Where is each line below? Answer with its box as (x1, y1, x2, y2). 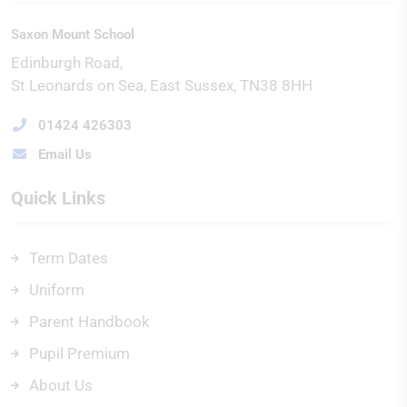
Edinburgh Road (11, 54, 120, 72)
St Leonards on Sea (11, 76, 144, 94)
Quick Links (11, 187, 105, 209)
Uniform (29, 281, 84, 299)
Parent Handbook (29, 313, 150, 331)
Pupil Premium (29, 344, 130, 362)
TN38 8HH (240, 76, 313, 94)
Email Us (38, 146, 92, 163)
